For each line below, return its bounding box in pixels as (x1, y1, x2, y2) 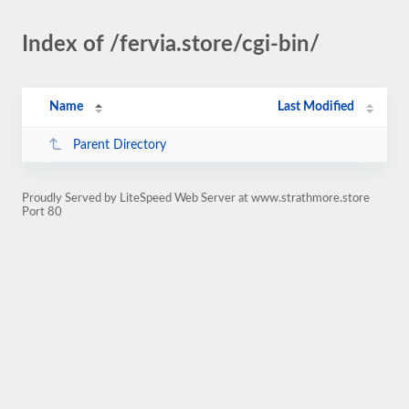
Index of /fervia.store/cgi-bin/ (22, 34, 320, 56)
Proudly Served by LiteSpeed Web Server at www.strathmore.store (22, 193, 370, 204)
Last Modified (278, 100, 355, 113)
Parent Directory (72, 138, 166, 152)
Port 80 (22, 206, 62, 217)
